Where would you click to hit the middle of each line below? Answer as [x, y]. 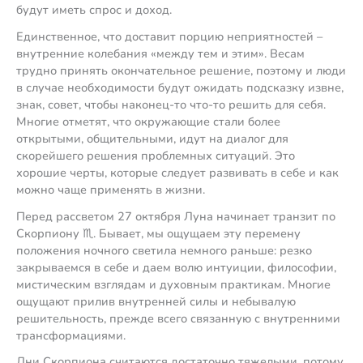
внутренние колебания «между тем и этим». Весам [160, 54]
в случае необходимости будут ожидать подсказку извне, [180, 88]
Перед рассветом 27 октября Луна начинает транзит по [176, 216]
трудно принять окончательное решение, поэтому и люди [181, 71]
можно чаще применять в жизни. [111, 190]
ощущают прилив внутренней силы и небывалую [156, 301]
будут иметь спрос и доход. [94, 10]
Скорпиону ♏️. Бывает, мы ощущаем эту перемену [158, 233]
